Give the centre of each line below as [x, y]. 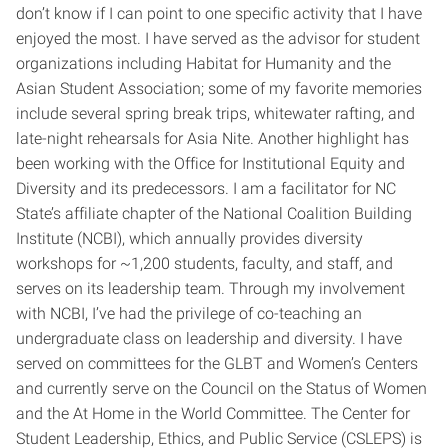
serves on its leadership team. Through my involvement [210, 289]
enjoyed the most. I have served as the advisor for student [218, 39]
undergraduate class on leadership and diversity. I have [209, 339]
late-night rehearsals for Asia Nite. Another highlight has [212, 139]
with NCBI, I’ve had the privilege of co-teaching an [189, 314]
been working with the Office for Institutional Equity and [210, 164]
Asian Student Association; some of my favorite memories [219, 89]
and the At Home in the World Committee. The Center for [213, 414]
